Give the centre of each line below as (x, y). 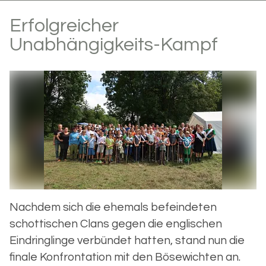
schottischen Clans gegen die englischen (116, 224)
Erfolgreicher (64, 26)
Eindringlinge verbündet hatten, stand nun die (127, 240)
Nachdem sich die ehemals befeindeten (113, 207)
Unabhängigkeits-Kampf (114, 45)
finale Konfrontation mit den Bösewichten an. (125, 257)
